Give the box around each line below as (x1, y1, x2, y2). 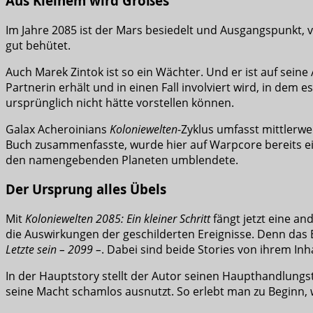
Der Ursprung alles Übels (6, 180, 166, 198)
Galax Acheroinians (6, 121, 110, 137)
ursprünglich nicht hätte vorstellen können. (6, 94, 234, 110)
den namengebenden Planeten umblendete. (6, 152, 238, 168)
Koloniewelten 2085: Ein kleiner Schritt (25, 211, 210, 227)
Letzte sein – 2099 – (6, 242, 101, 258)
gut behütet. (6, 37, 71, 53)
